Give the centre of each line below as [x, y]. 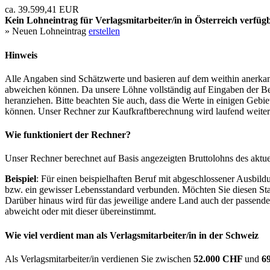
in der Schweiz [229, 235]
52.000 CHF [219, 259]
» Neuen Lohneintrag [47, 31]
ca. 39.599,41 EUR [42, 10]
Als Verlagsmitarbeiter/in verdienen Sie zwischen [99, 259]
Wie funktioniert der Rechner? [68, 135]
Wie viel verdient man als [57, 235]
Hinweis [21, 55]
